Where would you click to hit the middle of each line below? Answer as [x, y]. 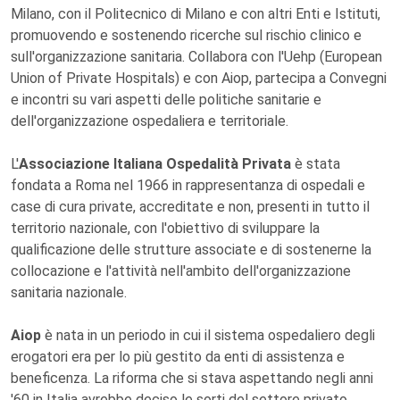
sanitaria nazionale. [69, 292]
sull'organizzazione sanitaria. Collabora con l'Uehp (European [196, 57]
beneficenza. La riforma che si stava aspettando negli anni [192, 378]
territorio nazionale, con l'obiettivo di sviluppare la [165, 228]
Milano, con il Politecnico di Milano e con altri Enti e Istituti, [196, 14]
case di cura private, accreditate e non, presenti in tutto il [190, 207]
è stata [317, 164]
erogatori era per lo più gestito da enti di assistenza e [178, 357]
